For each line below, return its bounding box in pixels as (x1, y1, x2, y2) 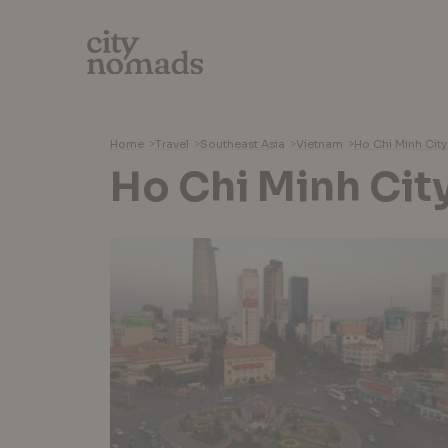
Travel (155, 137, 189, 151)
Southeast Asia (200, 137, 285, 151)
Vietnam (296, 137, 343, 151)
